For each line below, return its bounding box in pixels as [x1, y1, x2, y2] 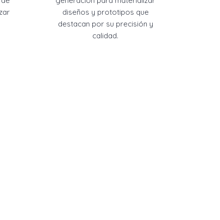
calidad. [92, 31, 119, 40]
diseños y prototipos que [62, 7, 149, 17]
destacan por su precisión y [57, 19, 153, 28]
